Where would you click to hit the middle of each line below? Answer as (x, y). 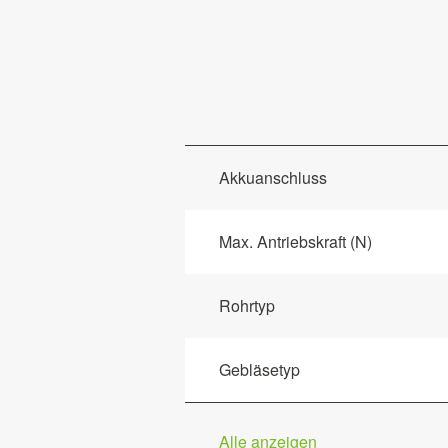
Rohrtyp (247, 305)
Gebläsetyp (259, 369)
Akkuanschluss (273, 177)
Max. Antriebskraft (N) (295, 241)
